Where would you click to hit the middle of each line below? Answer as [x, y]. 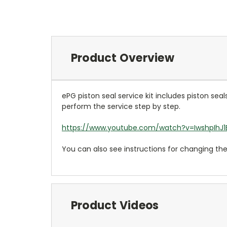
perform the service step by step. [121, 106]
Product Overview [122, 58]
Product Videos [115, 205]
